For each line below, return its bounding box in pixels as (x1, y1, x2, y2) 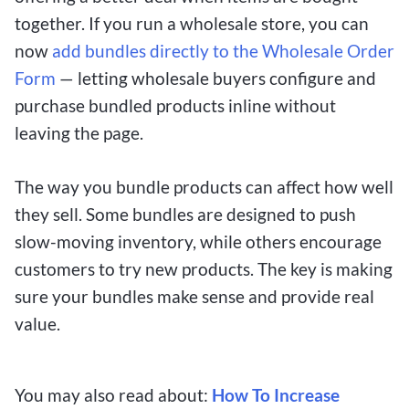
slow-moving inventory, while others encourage (15, 231, 382, 253)
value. (15, 313, 60, 335)
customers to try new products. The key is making (15, 258, 393, 280)
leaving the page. (15, 122, 143, 144)
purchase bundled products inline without (15, 95, 336, 117)
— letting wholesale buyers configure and (56, 68, 376, 89)
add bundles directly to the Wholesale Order (52, 40, 394, 62)
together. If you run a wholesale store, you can (15, 13, 369, 35)
